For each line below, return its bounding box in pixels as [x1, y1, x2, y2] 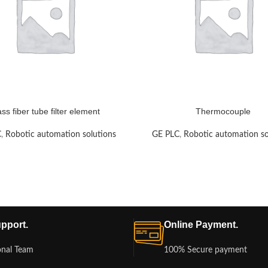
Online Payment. [164, 220, 238, 230]
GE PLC [152, 130, 179, 139]
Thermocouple [196, 106, 251, 116]
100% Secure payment [164, 246, 247, 254]
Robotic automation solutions [5, 130, 116, 139]
